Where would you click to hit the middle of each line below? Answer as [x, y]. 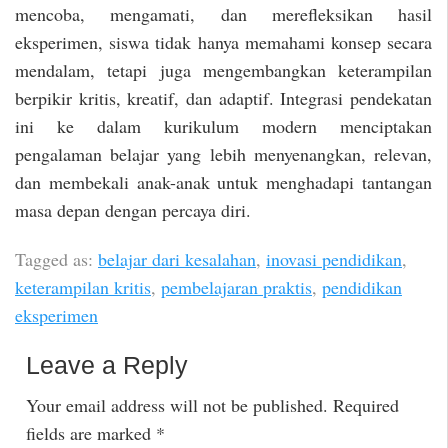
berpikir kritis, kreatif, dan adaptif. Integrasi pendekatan [223, 98]
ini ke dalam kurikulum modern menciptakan [223, 126]
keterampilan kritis [83, 286]
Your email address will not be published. [176, 405]
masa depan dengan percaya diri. [133, 210]
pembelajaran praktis [236, 286]
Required [365, 405]
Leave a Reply [106, 364]
